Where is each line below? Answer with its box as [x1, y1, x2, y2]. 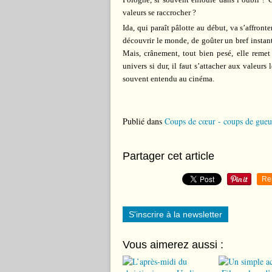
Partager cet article [123, 150, 214, 162]
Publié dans [123, 115, 162, 127]
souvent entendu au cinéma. [123, 74, 214, 83]
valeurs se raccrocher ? [123, 8, 196, 17]
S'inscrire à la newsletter [129, 209, 222, 219]
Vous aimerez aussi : [123, 239, 223, 251]
